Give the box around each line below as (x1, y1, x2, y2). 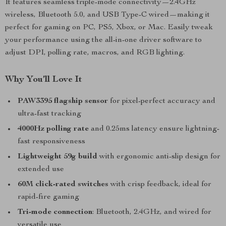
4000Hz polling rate (18, 125, 89, 133)
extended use (18, 165, 64, 174)
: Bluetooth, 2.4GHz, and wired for (92, 208, 211, 216)
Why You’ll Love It (5, 75, 82, 84)
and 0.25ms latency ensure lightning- (89, 125, 219, 133)
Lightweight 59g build (18, 153, 97, 161)
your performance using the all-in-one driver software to (5, 36, 202, 44)
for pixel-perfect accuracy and (108, 97, 215, 105)
